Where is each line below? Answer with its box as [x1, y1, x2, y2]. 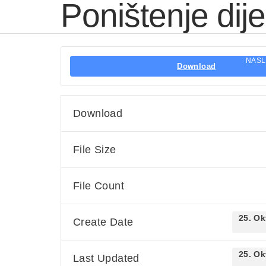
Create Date [73, 216, 134, 228]
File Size [73, 144, 116, 156]
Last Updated [73, 252, 140, 264]
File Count [73, 180, 124, 192]
